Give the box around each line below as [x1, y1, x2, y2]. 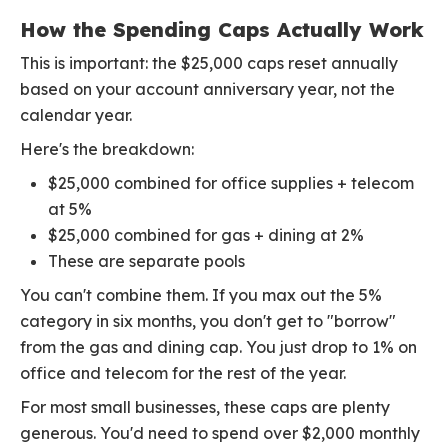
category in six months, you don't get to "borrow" [20, 311, 396, 332]
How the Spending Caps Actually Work [20, 17, 424, 43]
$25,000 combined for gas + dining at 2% [48, 225, 364, 246]
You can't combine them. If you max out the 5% [20, 285, 382, 306]
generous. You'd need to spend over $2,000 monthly [20, 423, 420, 444]
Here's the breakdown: [20, 139, 194, 160]
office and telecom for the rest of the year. [20, 363, 346, 384]
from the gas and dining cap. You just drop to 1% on [20, 337, 417, 358]
